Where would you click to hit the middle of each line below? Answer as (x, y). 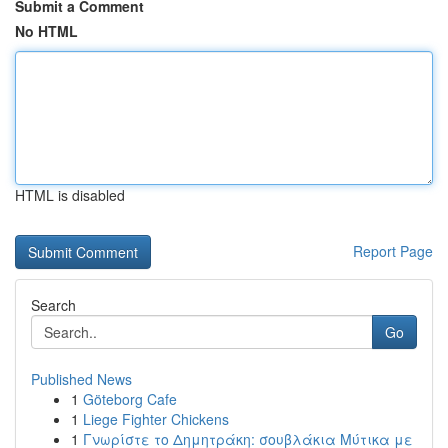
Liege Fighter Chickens (156, 419)
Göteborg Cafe (130, 399)
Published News (81, 379)
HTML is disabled (70, 195)
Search (53, 305)
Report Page (393, 251)
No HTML (46, 31)
